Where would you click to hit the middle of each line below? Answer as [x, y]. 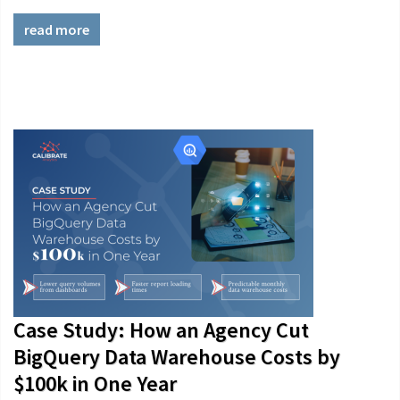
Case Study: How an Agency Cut [161, 330]
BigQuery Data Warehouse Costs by [177, 357]
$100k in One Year [95, 383]
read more [57, 29]
